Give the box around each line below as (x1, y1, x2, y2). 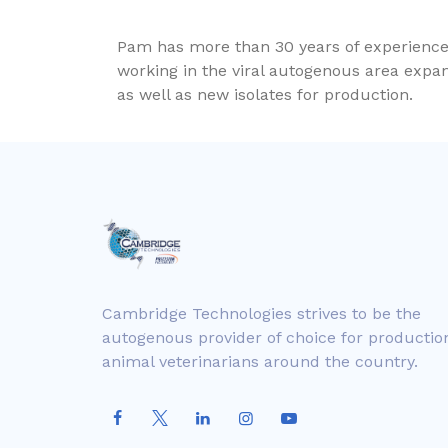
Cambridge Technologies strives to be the (102, 304, 421, 323)
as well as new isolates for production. (117, 85, 413, 104)
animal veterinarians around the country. (102, 352, 418, 371)
